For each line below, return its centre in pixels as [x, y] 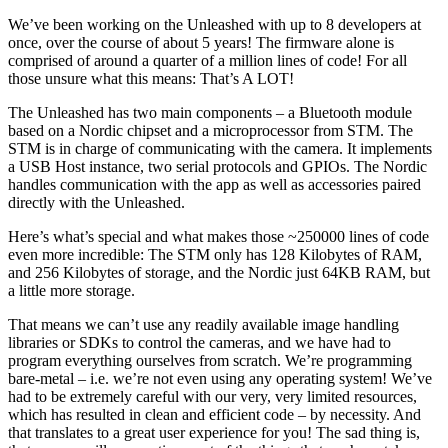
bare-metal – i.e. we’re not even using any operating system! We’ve [220, 378]
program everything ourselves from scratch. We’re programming [210, 360]
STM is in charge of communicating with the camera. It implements [220, 148]
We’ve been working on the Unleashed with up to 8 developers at [214, 24]
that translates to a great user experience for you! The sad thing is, [214, 432]
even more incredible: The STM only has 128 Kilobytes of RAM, [215, 254]
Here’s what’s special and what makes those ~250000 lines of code [218, 236]
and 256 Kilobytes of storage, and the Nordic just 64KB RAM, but [219, 272]
